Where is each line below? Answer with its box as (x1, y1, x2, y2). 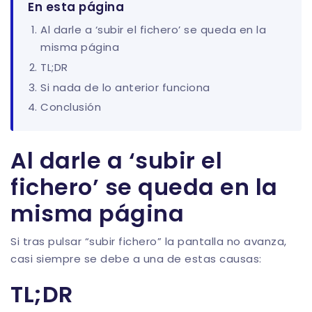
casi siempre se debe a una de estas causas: (10, 251, 262, 267)
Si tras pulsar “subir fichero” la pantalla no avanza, (10, 234, 287, 249)
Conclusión (40, 100, 101, 115)
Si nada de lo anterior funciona (40, 79, 210, 95)
